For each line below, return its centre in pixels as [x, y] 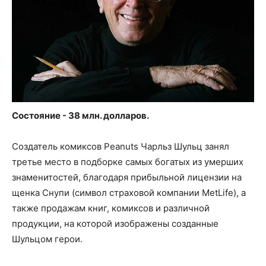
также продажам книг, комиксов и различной [111, 208]
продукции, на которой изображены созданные [115, 223]
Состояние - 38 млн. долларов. [80, 115]
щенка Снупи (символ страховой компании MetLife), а [129, 192]
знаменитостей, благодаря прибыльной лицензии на [127, 177]
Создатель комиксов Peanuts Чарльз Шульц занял [121, 146]
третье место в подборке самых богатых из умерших [128, 161]
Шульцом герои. [47, 239]
